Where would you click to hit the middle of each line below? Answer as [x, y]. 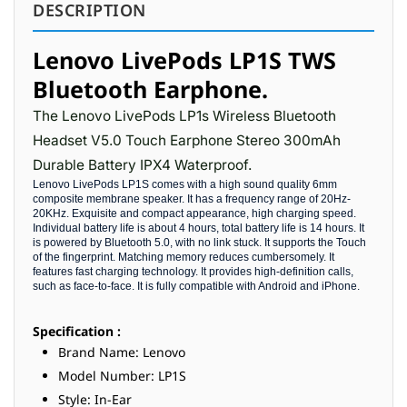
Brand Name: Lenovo [122, 352]
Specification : [79, 331]
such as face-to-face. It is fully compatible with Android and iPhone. [196, 286]
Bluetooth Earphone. [150, 89]
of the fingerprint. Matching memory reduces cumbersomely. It [184, 257]
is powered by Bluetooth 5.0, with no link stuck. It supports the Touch [199, 243]
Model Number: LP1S [122, 376]
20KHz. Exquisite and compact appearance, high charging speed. [194, 213]
